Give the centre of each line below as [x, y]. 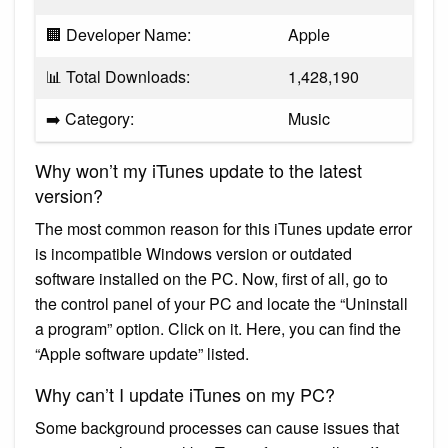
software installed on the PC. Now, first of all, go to [211, 278]
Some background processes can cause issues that [217, 427]
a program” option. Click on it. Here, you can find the [218, 328]
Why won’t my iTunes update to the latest [198, 169]
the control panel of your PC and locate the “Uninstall [221, 303]
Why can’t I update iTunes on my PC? [185, 393]
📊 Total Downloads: [118, 76]
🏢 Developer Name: [118, 34]
